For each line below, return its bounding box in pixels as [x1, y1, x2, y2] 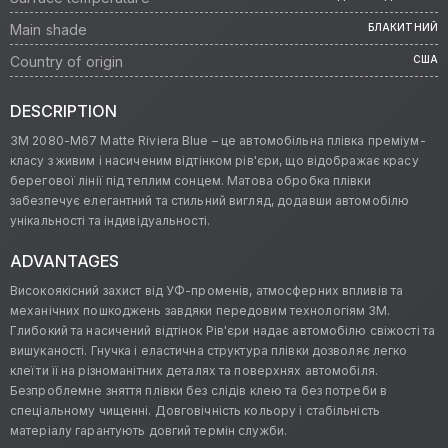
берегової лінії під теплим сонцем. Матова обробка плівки [10, 173, 371, 189]
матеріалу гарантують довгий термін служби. [10, 423, 288, 439]
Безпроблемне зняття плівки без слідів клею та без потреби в [10, 383, 388, 399]
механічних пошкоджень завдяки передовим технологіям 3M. [10, 303, 391, 319]
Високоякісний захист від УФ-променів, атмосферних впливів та [10, 283, 404, 299]
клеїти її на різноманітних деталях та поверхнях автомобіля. [10, 363, 378, 379]
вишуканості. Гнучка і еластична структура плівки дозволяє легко [10, 343, 408, 359]
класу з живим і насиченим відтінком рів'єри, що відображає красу [10, 153, 419, 169]
